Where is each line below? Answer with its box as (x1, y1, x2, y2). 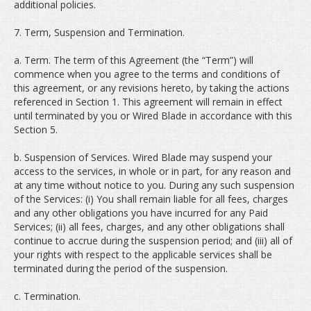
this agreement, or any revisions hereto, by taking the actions (14, 81, 289, 94)
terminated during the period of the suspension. (14, 262, 228, 275)
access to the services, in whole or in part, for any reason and (14, 165, 291, 178)
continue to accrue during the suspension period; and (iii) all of (14, 234, 292, 247)
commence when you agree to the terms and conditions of (14, 67, 280, 81)
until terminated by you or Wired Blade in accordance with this (14, 109, 292, 122)
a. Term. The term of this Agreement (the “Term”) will (14, 53, 253, 67)
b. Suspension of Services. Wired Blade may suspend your (14, 151, 272, 164)
